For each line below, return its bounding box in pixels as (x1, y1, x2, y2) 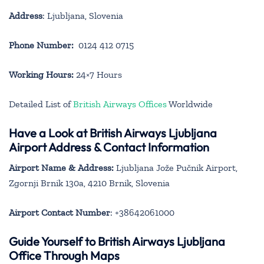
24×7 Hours (74, 68, 122, 80)
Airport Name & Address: (9, 161, 114, 173)
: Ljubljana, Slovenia (42, 9, 123, 21)
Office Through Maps (9, 247, 120, 263)
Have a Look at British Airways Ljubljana (9, 125, 217, 140)
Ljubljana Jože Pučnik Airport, (114, 161, 237, 173)
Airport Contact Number (9, 206, 110, 218)
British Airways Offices (73, 98, 167, 110)
